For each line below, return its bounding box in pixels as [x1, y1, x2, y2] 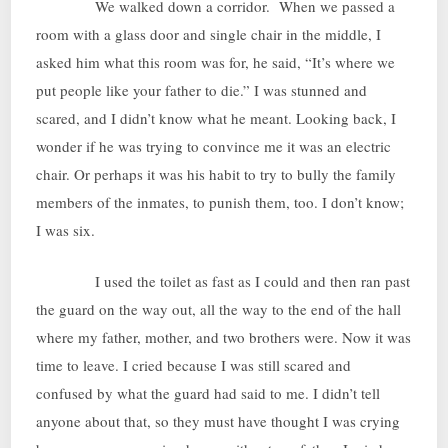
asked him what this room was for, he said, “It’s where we [36, 52, 396, 73]
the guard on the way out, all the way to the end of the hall [36, 298, 402, 319]
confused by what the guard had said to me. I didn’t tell [36, 382, 381, 403]
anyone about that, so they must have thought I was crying [36, 410, 401, 431]
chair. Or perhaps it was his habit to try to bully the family [36, 164, 397, 185]
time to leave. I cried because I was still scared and [36, 354, 352, 375]
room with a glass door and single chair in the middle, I [36, 24, 382, 45]
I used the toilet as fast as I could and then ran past [36, 270, 411, 291]
